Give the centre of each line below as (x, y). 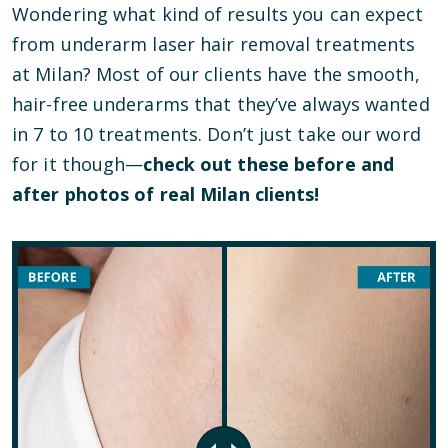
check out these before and (269, 164)
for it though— (78, 164)
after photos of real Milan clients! (166, 194)
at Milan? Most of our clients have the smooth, (216, 74)
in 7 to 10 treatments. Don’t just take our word (216, 134)
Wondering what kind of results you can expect (218, 14)
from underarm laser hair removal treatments (214, 44)
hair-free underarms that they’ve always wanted (221, 104)
